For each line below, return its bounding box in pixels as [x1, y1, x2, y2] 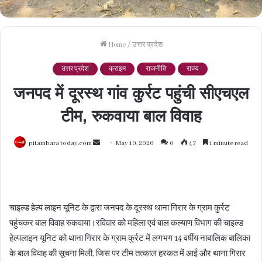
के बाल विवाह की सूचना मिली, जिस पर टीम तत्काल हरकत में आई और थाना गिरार [9, 249, 246, 259]
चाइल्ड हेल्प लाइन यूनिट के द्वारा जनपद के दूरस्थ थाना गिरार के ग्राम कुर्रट [9, 203, 230, 213]
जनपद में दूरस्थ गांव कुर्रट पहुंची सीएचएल [13, 84, 249, 102]
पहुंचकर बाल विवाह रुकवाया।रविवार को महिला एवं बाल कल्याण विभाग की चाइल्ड [9, 218, 243, 229]
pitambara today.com [29, 139, 92, 147]
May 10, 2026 [116, 139, 154, 147]
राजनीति [145, 65, 167, 73]
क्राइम [108, 65, 126, 73]
